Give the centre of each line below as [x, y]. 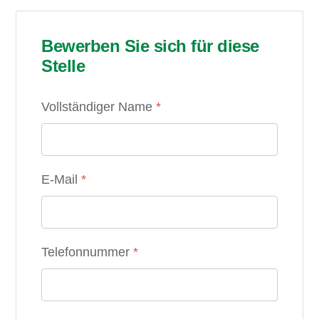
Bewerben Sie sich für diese [150, 46]
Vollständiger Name [99, 107]
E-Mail [62, 179]
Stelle [63, 66]
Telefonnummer [88, 252]
